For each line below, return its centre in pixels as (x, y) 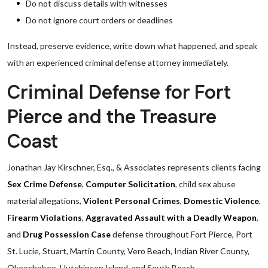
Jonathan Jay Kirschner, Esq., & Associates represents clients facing (134, 167)
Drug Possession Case (67, 234)
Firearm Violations (45, 217)
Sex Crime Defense (45, 184)
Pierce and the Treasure (112, 118)
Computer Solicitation (130, 184)
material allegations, (45, 201)
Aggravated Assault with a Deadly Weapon (171, 217)
